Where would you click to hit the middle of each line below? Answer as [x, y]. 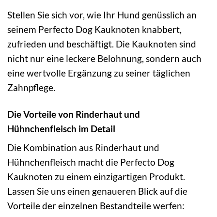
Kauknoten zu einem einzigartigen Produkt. [96, 177]
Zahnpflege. [31, 87]
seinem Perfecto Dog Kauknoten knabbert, [94, 29]
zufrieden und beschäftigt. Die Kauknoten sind [102, 44]
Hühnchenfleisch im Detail [61, 128]
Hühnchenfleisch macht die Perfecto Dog [91, 162]
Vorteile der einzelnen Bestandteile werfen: [96, 206]
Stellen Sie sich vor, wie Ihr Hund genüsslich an [102, 15]
